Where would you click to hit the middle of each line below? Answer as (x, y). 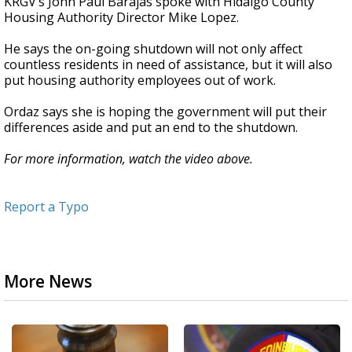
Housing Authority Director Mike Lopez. (121, 18)
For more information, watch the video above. (128, 159)
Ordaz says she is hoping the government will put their (165, 112)
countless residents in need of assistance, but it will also (168, 65)
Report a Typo (46, 207)
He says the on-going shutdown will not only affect (153, 49)
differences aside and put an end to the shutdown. (151, 128)
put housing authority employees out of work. (140, 81)
